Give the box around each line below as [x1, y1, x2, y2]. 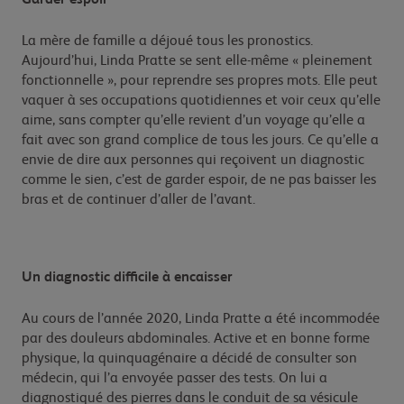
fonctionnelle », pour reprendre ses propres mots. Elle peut [22, 73, 378, 88]
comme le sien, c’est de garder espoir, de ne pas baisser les [22, 172, 376, 188]
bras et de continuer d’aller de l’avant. [22, 192, 255, 207]
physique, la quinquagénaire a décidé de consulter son [22, 351, 357, 366]
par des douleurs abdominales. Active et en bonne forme [22, 331, 370, 346]
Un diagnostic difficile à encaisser [22, 270, 233, 285]
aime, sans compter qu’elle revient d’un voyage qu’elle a [22, 113, 365, 128]
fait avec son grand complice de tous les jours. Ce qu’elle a [22, 133, 379, 148]
